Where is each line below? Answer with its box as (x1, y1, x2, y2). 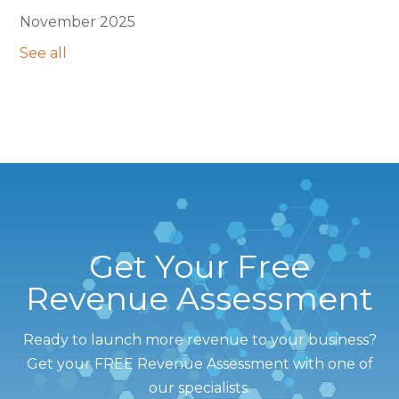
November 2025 (20, 12, 136, 30)
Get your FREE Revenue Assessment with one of (26, 355, 373, 373)
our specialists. (149, 379, 250, 397)
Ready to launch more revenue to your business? (22, 331, 377, 349)
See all (20, 44, 68, 61)
